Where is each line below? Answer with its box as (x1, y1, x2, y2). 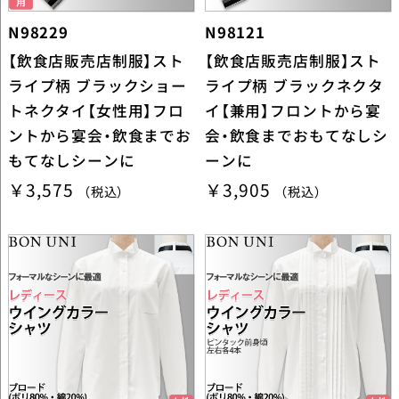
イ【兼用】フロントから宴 (204, 100, 382, 122)
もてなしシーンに (7, 150, 135, 172)
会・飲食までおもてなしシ (204, 125, 389, 147)
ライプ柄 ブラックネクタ (204, 75, 385, 97)
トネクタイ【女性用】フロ (7, 100, 184, 122)
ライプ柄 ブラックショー (7, 75, 187, 97)
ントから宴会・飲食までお (7, 125, 191, 147)
